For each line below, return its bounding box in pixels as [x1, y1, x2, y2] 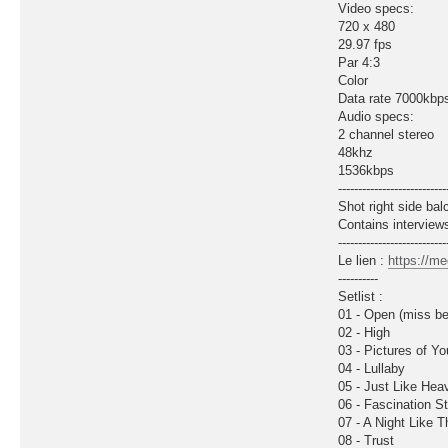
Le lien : [338, 252, 389, 268]
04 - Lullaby [338, 360, 406, 376]
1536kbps [338, 162, 395, 178]
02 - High [338, 324, 391, 340]
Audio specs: [338, 108, 415, 124]
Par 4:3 [338, 54, 381, 70]
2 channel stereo [338, 126, 435, 142]
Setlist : [338, 288, 384, 304]
